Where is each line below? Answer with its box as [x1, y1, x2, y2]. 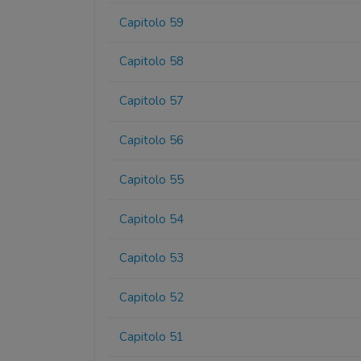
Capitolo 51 [119, 328, 185, 345]
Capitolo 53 [119, 250, 185, 267]
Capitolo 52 [119, 289, 185, 306]
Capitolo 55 [119, 171, 185, 188]
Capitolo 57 [119, 93, 185, 110]
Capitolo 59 [119, 14, 185, 31]
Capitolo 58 [119, 53, 185, 70]
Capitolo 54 [119, 210, 185, 227]
